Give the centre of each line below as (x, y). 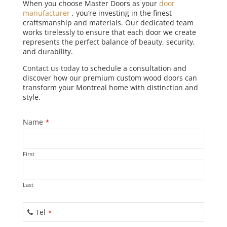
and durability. (49, 52)
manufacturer (47, 13)
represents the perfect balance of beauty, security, (109, 42)
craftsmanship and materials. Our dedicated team (108, 23)
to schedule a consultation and (133, 68)
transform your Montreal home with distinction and (110, 88)
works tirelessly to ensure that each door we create (109, 32)
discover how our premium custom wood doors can (110, 78)
